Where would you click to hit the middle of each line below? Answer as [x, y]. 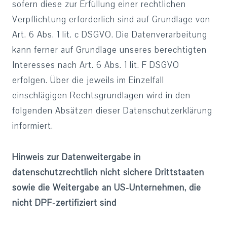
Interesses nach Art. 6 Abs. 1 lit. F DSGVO [96, 65]
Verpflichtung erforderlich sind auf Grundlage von [111, 20]
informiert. [33, 126]
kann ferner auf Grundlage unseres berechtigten [109, 50]
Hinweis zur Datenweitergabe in [77, 157]
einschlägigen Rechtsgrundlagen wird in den [101, 96]
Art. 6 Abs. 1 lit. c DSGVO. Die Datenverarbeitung [110, 35]
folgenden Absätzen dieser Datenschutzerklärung [112, 111]
